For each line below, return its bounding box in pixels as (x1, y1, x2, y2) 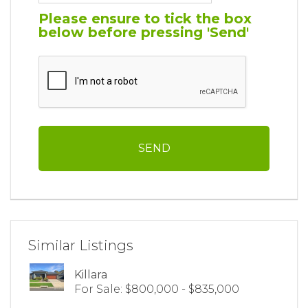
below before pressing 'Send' (38, 24, 249, 41)
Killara (74, 268, 107, 281)
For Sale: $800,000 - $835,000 (74, 283, 239, 296)
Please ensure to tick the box (38, 10, 252, 27)
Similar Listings (28, 237, 133, 254)
